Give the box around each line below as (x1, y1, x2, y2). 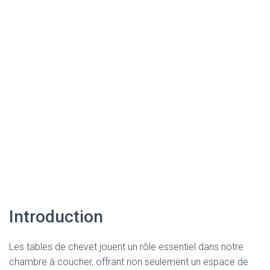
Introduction (9, 207, 103, 227)
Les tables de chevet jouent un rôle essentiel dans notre (9, 241, 243, 253)
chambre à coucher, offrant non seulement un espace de (9, 256, 248, 268)
